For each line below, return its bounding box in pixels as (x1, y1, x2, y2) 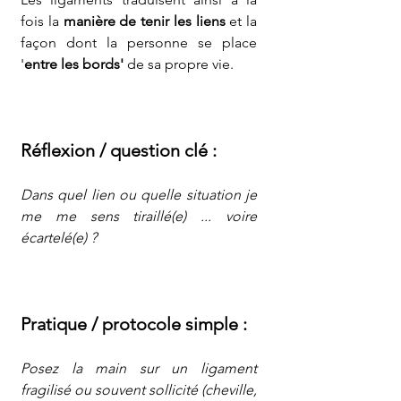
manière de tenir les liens (63, 13, 226, 30)
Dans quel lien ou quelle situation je (21, 186, 257, 203)
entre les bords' (24, 55, 124, 73)
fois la (21, 13, 64, 30)
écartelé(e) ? (21, 229, 97, 246)
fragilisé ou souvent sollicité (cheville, (21, 381, 257, 398)
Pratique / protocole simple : (21, 313, 247, 335)
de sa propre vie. (124, 55, 234, 73)
